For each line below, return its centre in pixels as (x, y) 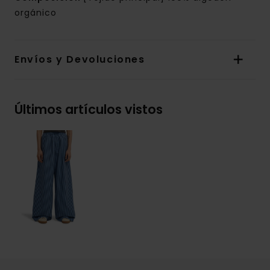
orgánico (36, 13)
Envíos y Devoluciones (80, 60)
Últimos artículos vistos (89, 110)
